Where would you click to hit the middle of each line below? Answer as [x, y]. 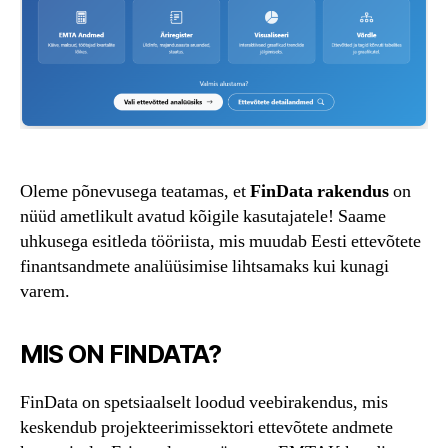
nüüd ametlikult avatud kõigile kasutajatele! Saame [203, 217]
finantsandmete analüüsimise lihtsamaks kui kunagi [204, 267]
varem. [45, 292]
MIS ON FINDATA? [121, 354]
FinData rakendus [319, 192]
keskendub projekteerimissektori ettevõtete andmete [206, 428]
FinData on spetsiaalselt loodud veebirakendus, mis [204, 403]
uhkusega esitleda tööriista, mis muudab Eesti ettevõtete [220, 242]
